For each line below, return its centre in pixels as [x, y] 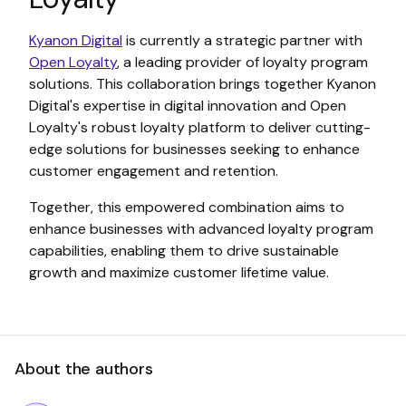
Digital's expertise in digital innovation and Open [188, 106]
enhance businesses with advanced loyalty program [201, 229]
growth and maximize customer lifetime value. [179, 273]
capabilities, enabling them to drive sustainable [184, 251]
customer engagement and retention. [154, 171]
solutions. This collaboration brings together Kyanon [203, 84]
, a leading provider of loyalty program [242, 63]
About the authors [84, 369]
